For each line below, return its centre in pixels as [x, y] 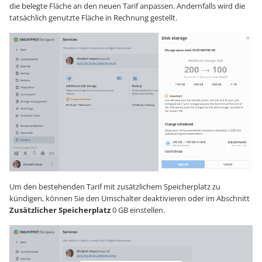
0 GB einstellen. [138, 210]
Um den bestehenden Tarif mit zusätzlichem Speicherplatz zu [115, 187]
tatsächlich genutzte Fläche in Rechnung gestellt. [93, 17]
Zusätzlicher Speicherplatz [60, 210]
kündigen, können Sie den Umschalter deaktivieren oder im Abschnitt [130, 199]
